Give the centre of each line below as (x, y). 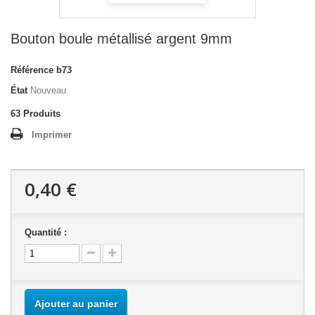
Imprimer (52, 135)
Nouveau (48, 90)
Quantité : (46, 232)
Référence (32, 70)
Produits (42, 114)
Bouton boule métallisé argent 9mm (121, 39)
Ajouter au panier (76, 304)
